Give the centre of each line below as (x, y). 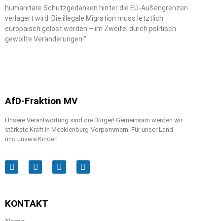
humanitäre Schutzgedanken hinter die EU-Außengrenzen (96, 8)
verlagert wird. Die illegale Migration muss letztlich (84, 18)
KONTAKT (27, 204)
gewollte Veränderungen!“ (49, 39)
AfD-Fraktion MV (41, 101)
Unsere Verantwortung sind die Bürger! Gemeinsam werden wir (94, 120)
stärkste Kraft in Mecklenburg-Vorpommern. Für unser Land (89, 129)
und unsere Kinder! (31, 139)
